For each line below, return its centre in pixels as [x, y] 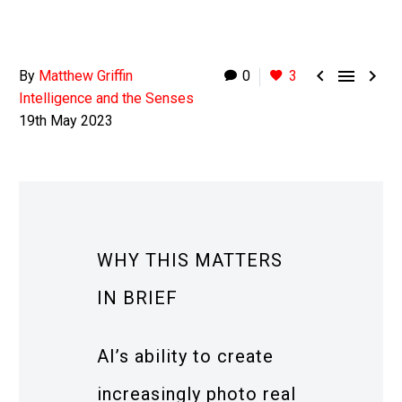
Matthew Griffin [86, 76]
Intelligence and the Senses [106, 98]
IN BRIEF [137, 298]
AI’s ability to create [185, 356]
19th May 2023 [66, 121]
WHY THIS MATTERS [190, 260]
